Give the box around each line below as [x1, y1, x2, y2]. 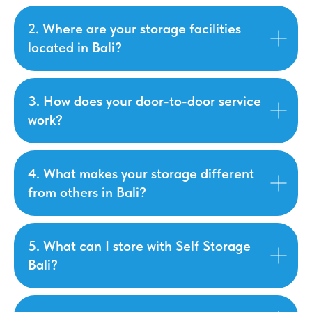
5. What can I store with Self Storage [28, 237, 251, 254]
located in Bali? [28, 39, 122, 56]
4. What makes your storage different [28, 165, 254, 182]
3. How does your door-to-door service [28, 93, 261, 109]
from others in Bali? [28, 184, 146, 201]
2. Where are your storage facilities [28, 20, 241, 37]
